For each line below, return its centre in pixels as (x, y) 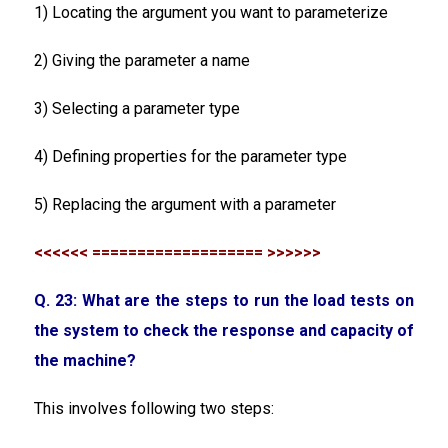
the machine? (85, 360)
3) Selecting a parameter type (137, 108)
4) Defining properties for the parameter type (190, 156)
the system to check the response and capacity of (224, 330)
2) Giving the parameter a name (142, 60)
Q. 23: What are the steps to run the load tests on (224, 300)
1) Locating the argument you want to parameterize (211, 12)
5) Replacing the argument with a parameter (185, 204)
